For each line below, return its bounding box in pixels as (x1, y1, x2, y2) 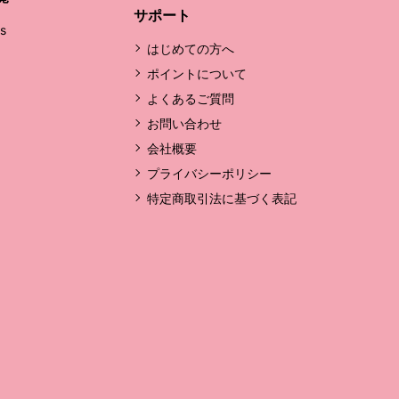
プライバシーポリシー (147, 165, 272, 181)
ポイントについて (147, 65, 247, 81)
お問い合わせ (147, 115, 222, 131)
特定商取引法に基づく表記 (147, 190, 297, 206)
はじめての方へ (147, 40, 234, 56)
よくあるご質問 (147, 90, 234, 106)
